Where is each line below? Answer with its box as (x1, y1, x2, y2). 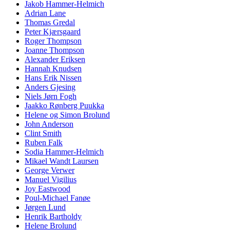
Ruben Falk (25, 138, 63, 147)
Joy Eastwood (25, 184, 70, 194)
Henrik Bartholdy (25, 212, 82, 221)
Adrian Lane (25, 9, 66, 18)
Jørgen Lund (25, 203, 66, 212)
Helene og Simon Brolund (25, 110, 110, 120)
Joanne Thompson (25, 46, 84, 55)
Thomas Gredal (25, 18, 75, 27)
